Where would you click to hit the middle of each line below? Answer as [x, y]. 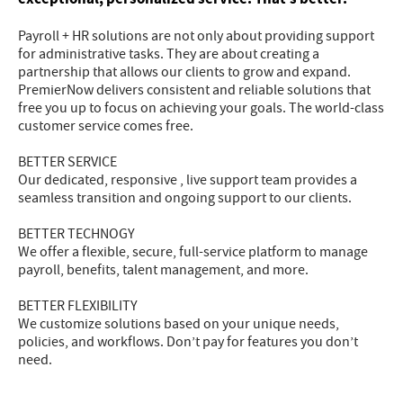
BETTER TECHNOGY [76, 233]
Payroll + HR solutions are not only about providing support [196, 36]
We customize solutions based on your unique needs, [179, 323]
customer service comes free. [106, 125]
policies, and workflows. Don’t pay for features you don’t [188, 341]
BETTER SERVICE [67, 161]
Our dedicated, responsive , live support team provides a [188, 179]
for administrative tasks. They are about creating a [169, 54]
